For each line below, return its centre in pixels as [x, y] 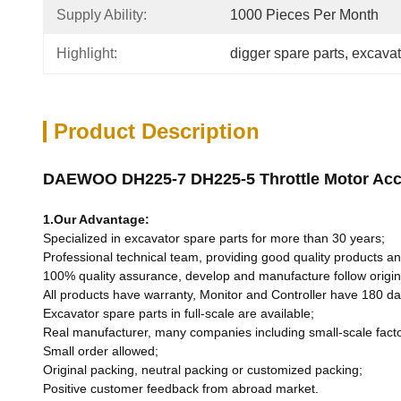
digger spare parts [287, 53]
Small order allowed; [101, 351]
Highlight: [87, 53]
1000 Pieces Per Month [304, 15]
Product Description [157, 131]
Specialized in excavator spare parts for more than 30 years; [214, 238]
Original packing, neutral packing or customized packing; [203, 370]
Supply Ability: [102, 15]
